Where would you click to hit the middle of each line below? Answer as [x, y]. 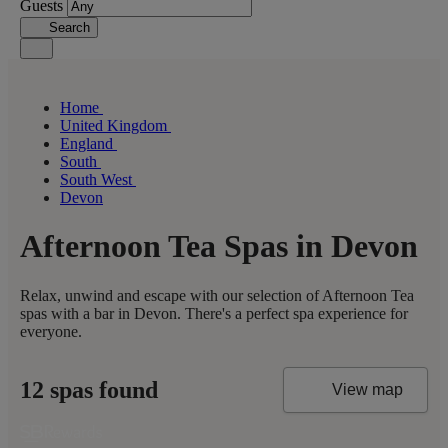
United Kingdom [115, 125]
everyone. [51, 331]
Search [69, 27]
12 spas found [89, 389]
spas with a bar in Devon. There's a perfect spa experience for [214, 313]
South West [98, 179]
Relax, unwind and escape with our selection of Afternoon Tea [217, 295]
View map [367, 390]
